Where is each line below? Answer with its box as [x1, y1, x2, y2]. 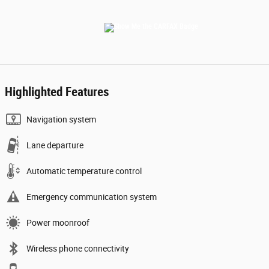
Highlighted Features [5, 85, 109, 100]
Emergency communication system [26, 192, 157, 202]
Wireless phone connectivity [26, 244, 129, 254]
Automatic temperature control [26, 166, 142, 177]
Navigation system [26, 115, 96, 125]
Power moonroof [26, 218, 89, 228]
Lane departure [26, 141, 83, 151]
